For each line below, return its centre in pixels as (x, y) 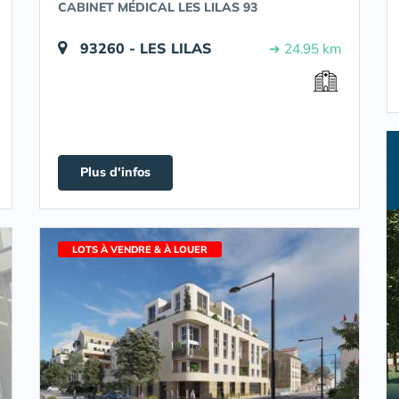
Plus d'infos (115, 172)
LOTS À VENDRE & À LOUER (140, 249)
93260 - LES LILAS (146, 48)
